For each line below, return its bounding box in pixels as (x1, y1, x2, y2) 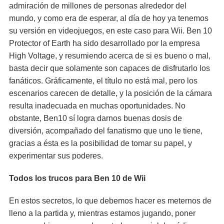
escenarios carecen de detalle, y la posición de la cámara (9, 89, 212, 97)
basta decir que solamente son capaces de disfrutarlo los (9, 64, 210, 72)
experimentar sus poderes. (9, 151, 103, 160)
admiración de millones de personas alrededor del (9, 1, 186, 10)
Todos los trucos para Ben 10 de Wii (9, 174, 145, 182)
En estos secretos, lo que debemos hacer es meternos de (9, 196, 211, 205)
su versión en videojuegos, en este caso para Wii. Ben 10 (9, 26, 212, 35)
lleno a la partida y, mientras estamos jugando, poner (9, 209, 195, 217)
